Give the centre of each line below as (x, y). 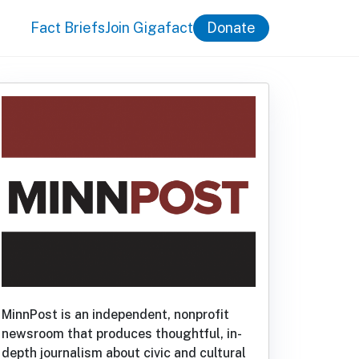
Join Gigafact (149, 27)
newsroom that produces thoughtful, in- (122, 333)
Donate (231, 28)
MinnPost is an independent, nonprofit (116, 314)
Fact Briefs (68, 27)
